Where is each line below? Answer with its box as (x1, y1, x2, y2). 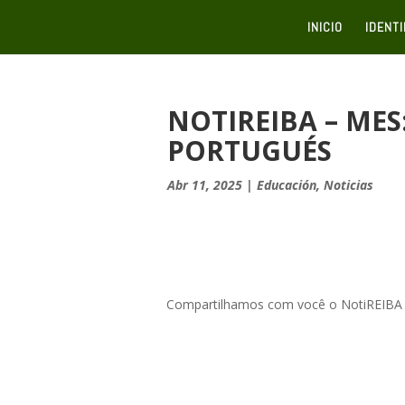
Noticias (323, 176, 373, 193)
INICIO (307, 19, 343, 35)
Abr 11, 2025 (166, 176, 242, 193)
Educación (256, 176, 316, 193)
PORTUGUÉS (166, 132, 332, 169)
